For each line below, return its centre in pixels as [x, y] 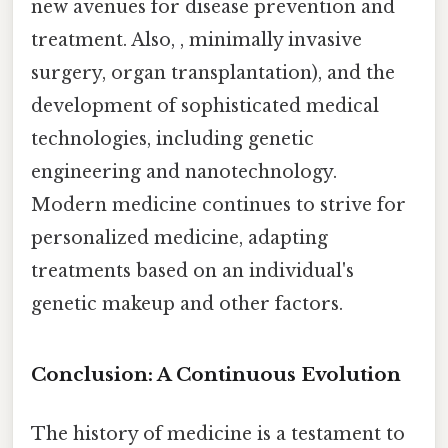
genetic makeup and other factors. [187, 304]
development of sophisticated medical [205, 106]
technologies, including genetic [172, 139]
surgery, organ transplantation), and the [213, 73]
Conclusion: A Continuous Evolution [216, 375]
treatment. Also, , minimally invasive [196, 40]
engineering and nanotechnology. [184, 172]
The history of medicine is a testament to [218, 434]
